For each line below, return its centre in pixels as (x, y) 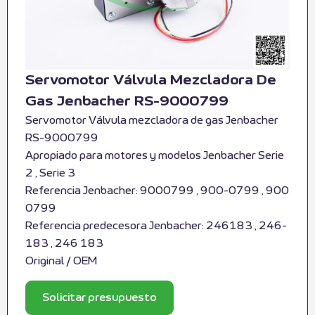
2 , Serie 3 (50, 174)
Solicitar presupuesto (99, 297)
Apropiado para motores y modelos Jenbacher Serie (155, 156)
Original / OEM (61, 262)
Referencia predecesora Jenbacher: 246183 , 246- (156, 226)
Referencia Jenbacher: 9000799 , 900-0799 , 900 (157, 191)
